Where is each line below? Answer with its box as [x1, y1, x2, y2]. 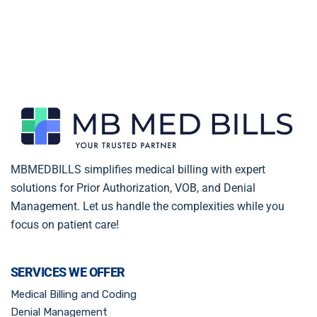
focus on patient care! [11, 217, 119, 231]
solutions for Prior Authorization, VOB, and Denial [11, 180, 255, 195]
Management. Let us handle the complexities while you [11, 199, 284, 213]
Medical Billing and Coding [11, 287, 137, 301]
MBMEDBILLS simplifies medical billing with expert [11, 162, 265, 176]
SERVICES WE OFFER [11, 264, 125, 279]
